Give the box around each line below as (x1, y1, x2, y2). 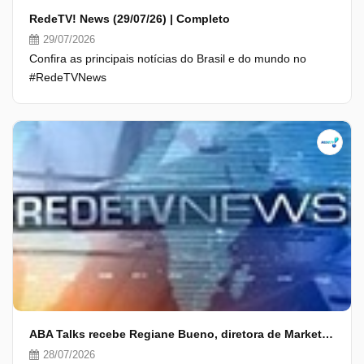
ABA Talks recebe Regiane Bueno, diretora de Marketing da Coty (322, 327, 333, 340)
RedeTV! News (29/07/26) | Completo (29, 12, 230, 25)
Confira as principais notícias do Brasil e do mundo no (29, 52, 306, 65)
